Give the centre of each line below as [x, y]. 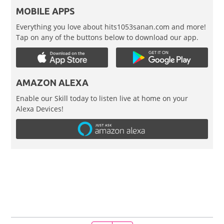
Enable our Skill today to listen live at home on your [102, 98]
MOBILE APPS [45, 11]
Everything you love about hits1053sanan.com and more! [111, 27]
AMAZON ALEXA [52, 83]
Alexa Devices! [40, 109]
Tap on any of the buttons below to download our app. [107, 37]
